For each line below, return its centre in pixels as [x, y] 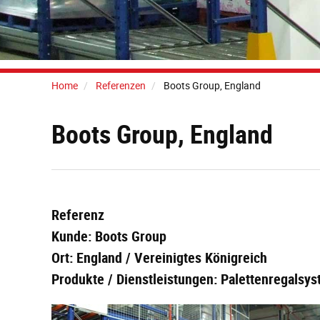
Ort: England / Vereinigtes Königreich [159, 257]
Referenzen [121, 85]
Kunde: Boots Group [109, 236]
